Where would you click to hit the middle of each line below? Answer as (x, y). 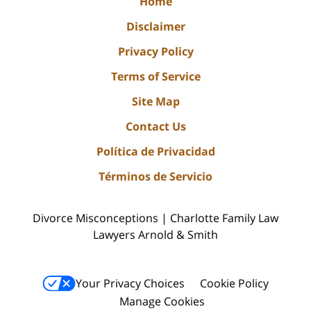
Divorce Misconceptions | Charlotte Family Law (155, 218)
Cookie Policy (234, 283)
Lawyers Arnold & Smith (155, 234)
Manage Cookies (162, 302)
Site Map (155, 101)
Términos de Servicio (155, 176)
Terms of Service (155, 76)
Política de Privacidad (155, 151)
